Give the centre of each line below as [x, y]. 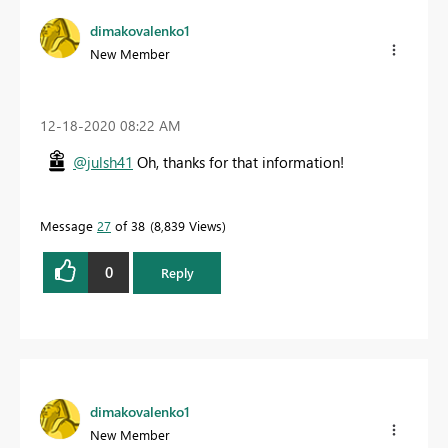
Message [68, 225]
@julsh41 [103, 161]
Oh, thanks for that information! [240, 161]
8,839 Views [188, 225]
